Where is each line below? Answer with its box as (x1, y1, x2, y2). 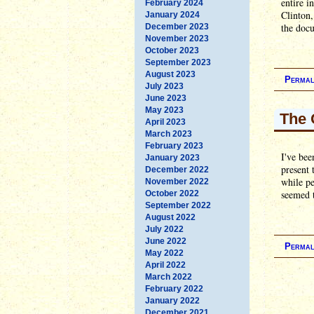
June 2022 (145, 235, 186, 246)
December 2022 (145, 164, 209, 175)
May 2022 (145, 247, 184, 258)
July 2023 (145, 81, 184, 91)
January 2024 (145, 9, 200, 20)
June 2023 (145, 93, 186, 103)
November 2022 (145, 176, 209, 186)
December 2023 (145, 21, 209, 32)
